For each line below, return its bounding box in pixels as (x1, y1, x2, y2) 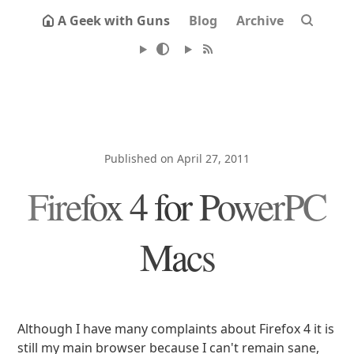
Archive (236, 12, 284, 29)
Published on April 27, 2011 (104, 151, 250, 166)
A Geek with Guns (58, 12, 170, 29)
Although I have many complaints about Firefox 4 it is (17, 320, 335, 337)
